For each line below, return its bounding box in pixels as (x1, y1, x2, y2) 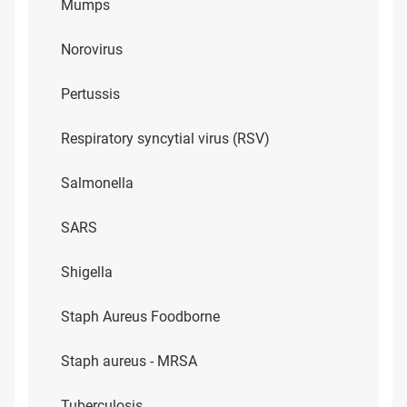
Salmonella (61, 174, 134, 192)
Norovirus (61, 41, 123, 58)
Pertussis (61, 85, 120, 103)
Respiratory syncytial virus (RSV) (61, 130, 270, 147)
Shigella (61, 263, 113, 281)
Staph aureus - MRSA (61, 352, 197, 370)
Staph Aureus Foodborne (61, 308, 220, 325)
